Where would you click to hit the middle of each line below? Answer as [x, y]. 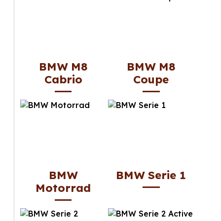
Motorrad [63, 188]
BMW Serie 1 [151, 175]
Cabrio [63, 79]
